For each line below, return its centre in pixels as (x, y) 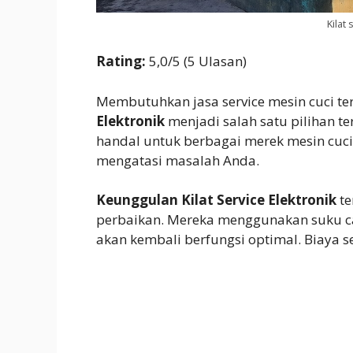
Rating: (123, 61)
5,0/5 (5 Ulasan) (198, 61)
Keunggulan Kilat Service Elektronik (216, 200)
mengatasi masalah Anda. (178, 160)
